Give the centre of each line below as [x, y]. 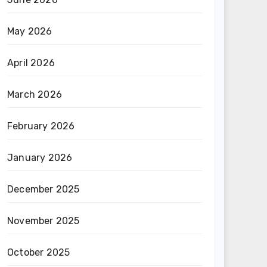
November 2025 [44, 221]
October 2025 [39, 252]
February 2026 [41, 126]
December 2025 [44, 189]
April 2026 [31, 63]
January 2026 [40, 158]
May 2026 [30, 31]
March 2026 [35, 94]
